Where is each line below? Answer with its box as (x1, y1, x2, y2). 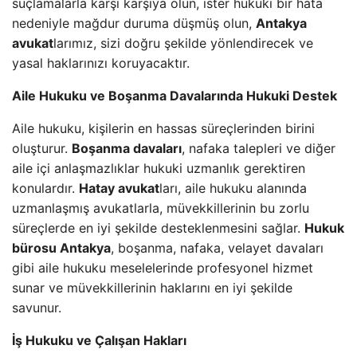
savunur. (12, 300, 61, 316)
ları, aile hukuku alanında (159, 180, 307, 196)
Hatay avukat (79, 180, 159, 196)
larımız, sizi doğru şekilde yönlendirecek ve (53, 35, 313, 51)
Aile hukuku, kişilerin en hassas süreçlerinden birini (12, 120, 315, 136)
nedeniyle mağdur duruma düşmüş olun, (12, 15, 256, 31)
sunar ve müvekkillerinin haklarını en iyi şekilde (12, 280, 292, 296)
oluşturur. (12, 140, 72, 156)
